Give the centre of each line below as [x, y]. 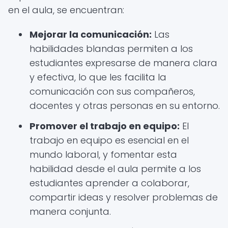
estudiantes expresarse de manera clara [123, 63]
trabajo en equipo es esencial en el [109, 140]
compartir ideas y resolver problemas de [124, 197]
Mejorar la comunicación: [91, 34]
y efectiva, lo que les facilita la [98, 77]
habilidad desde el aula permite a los [115, 169]
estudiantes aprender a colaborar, [109, 183]
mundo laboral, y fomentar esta [103, 154]
